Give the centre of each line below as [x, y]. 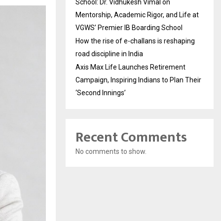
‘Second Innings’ [101, 93]
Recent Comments [131, 137]
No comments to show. [111, 151]
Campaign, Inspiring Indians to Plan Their [138, 80]
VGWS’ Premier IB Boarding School [129, 28]
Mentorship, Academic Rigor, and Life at [137, 15]
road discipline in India [109, 54]
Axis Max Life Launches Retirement [130, 67]
